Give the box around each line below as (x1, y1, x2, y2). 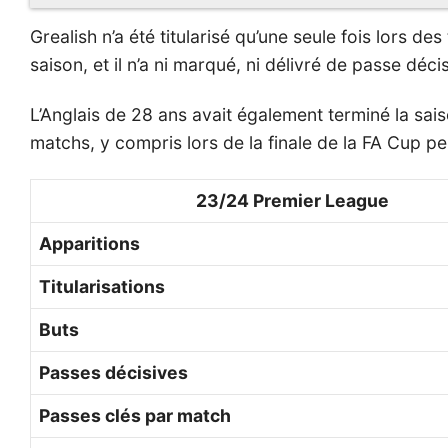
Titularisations (39, 276, 165, 298)
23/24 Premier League (196, 190, 389, 212)
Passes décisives (39, 362, 188, 384)
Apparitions (39, 233, 140, 255)
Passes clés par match (39, 405, 231, 427)
